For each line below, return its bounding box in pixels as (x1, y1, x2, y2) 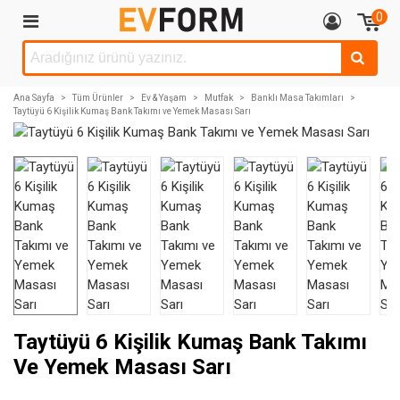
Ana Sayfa (13, 93, 54, 103)
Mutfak (204, 93, 233, 103)
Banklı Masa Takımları (251, 93, 344, 103)
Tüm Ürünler (72, 93, 123, 103)
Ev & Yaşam (141, 93, 187, 103)
